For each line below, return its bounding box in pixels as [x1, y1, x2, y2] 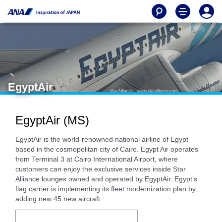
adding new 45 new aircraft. [15, 195, 102, 203]
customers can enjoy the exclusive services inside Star [15, 165, 186, 173]
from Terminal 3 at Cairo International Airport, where [15, 155, 178, 163]
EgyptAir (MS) [15, 113, 89, 127]
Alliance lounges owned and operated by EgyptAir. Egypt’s [15, 175, 197, 183]
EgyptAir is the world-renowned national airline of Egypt [15, 135, 188, 143]
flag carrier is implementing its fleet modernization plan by [15, 185, 196, 193]
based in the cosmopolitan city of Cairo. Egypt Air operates [15, 145, 198, 153]
